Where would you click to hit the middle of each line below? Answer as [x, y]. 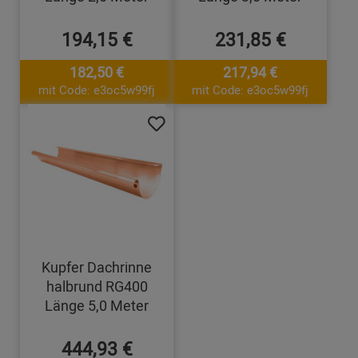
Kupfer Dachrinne [97, 267]
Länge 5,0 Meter [97, 305]
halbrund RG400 [97, 286]
